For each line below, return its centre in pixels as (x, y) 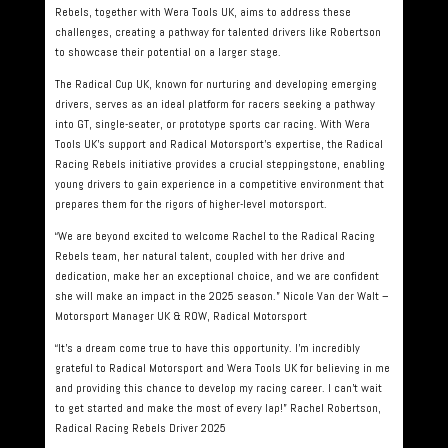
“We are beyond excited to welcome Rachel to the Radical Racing (214, 236)
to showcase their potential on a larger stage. (167, 52)
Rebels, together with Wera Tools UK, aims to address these (202, 12)
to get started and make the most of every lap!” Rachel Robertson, (217, 408)
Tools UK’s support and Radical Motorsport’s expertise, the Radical (218, 144)
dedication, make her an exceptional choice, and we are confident (216, 276)
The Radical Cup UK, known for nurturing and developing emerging (215, 84)
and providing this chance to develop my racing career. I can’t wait (218, 388)
